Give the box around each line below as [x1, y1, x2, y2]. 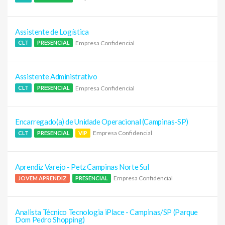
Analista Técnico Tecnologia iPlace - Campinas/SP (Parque [15, 207, 198, 216]
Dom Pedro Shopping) [15, 214, 85, 224]
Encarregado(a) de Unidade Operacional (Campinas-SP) [15, 117, 188, 127]
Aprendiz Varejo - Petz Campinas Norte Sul [15, 162, 149, 171]
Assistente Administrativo [15, 72, 97, 81]
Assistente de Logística [15, 27, 89, 36]
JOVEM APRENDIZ [18, 174, 67, 181]
